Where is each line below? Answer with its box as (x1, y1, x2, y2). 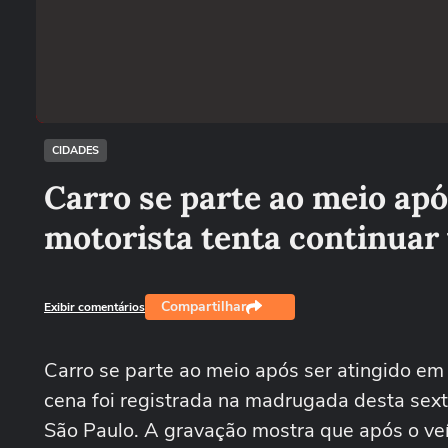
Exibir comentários (44, 298, 145, 315)
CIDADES (52, 143, 99, 158)
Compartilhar (161, 297, 246, 316)
